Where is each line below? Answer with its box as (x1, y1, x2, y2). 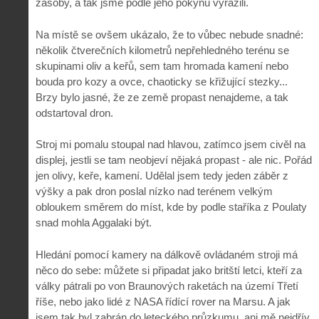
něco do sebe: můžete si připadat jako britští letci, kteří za (36, 263, 302, 276)
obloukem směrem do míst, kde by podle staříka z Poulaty (36, 201, 307, 214)
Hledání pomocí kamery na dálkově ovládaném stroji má (36, 248, 298, 261)
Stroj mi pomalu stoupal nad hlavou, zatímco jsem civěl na (36, 138, 305, 151)
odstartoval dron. (36, 106, 113, 119)
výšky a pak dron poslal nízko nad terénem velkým (36, 185, 273, 198)
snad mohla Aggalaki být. (36, 216, 152, 229)
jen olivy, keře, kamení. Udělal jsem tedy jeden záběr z (36, 169, 288, 182)
